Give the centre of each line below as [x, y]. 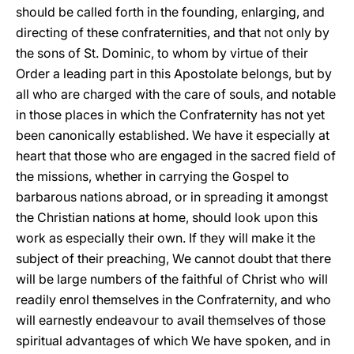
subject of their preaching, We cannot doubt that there [173, 258]
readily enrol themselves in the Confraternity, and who [173, 299]
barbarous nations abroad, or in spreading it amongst [172, 197]
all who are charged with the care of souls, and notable [176, 94]
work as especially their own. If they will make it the [166, 238]
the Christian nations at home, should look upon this [167, 217]
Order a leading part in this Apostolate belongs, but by [174, 73]
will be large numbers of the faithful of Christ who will [172, 279]
